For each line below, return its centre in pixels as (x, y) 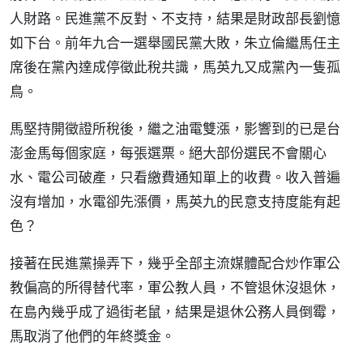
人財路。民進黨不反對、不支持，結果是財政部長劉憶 (175, 18)
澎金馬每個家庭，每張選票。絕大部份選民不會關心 (168, 153)
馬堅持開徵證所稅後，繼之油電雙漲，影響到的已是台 (175, 128)
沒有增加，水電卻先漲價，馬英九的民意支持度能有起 (175, 201)
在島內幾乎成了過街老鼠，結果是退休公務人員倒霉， (175, 312)
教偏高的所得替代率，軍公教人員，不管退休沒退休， (175, 287)
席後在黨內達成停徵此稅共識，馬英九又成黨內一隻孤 (175, 67)
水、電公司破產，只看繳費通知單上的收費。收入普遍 (175, 177)
